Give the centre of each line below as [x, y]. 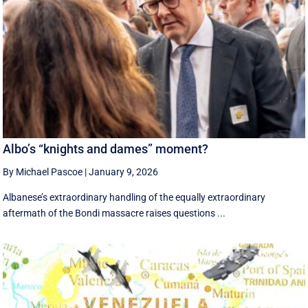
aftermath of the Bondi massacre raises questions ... [114, 213]
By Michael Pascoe [43, 172]
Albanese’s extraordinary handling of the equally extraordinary [134, 198]
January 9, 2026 [124, 172]
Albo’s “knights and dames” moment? [106, 149]
